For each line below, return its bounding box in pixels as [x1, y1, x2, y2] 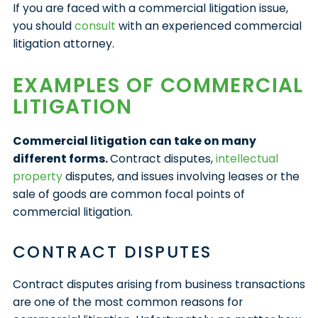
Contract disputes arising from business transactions [12, 275, 305, 292]
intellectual [215, 150, 278, 167]
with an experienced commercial [115, 17, 302, 34]
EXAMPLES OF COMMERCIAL [12, 71, 304, 99]
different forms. [12, 150, 110, 167]
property [12, 168, 62, 185]
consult [74, 17, 116, 34]
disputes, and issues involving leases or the [62, 168, 300, 185]
